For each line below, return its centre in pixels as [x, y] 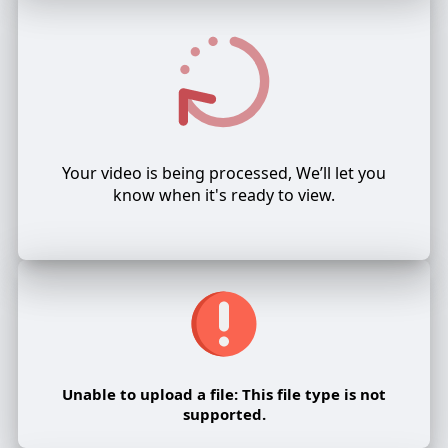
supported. [224, 414]
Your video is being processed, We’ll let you [224, 173]
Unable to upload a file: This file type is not [224, 394]
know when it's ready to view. [224, 195]
